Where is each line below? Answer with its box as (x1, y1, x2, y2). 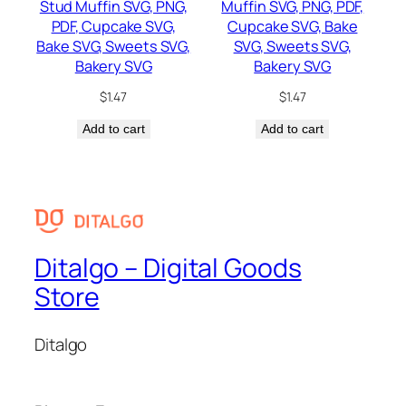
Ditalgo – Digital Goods (34, 250, 302, 286)
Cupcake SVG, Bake (227, 15, 358, 36)
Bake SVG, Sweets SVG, (36, 35, 191, 56)
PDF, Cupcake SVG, (51, 15, 176, 36)
